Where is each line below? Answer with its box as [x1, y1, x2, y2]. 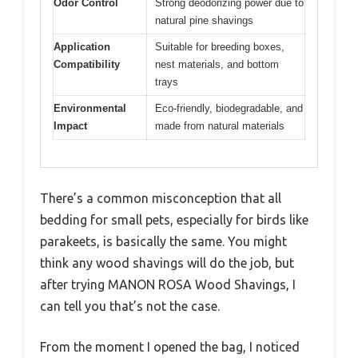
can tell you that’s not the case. [40, 299, 220, 314]
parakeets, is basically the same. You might [40, 234, 287, 249]
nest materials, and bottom [155, 58, 279, 70]
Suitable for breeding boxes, [155, 40, 284, 53]
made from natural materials [155, 119, 284, 132]
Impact [54, 119, 87, 132]
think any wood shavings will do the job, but [40, 256, 294, 271]
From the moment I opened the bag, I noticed [40, 340, 300, 355]
